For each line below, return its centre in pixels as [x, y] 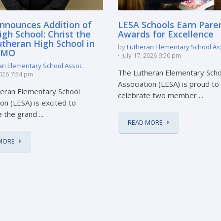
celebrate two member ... [161, 95]
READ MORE [145, 122]
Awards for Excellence [166, 34]
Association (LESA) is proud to [168, 84]
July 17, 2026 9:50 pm [151, 55]
